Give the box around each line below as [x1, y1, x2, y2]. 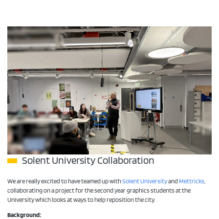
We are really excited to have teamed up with [7, 178, 122, 185]
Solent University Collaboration [22, 154, 154, 166]
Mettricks [179, 178, 204, 185]
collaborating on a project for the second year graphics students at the [7, 187, 191, 195]
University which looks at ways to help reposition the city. [7, 197, 155, 204]
